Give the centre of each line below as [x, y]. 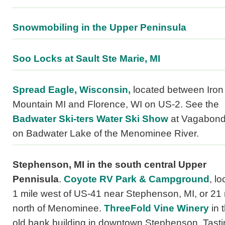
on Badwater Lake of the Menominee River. [106, 134]
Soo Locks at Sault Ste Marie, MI [86, 59]
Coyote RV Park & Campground [137, 179]
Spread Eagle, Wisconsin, [72, 90]
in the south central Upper [147, 165]
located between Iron [177, 90]
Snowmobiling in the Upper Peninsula [99, 28]
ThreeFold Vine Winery [156, 208]
